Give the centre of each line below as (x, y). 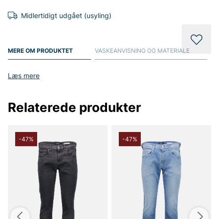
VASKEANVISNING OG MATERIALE (142, 51)
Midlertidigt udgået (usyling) (66, 15)
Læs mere (24, 76)
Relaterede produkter (75, 108)
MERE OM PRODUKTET (40, 51)
